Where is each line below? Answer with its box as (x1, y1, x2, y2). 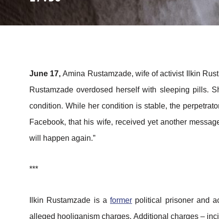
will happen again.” (29, 134, 95, 142)
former (110, 196, 132, 204)
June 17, (29, 69, 63, 78)
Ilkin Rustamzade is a (29, 196, 110, 204)
